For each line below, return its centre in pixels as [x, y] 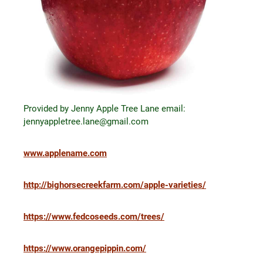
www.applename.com [65, 153]
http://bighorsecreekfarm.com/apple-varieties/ [115, 185]
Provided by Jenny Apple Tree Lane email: [104, 108]
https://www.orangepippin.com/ [85, 248]
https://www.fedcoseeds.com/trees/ [94, 216]
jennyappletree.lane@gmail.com [86, 121]
